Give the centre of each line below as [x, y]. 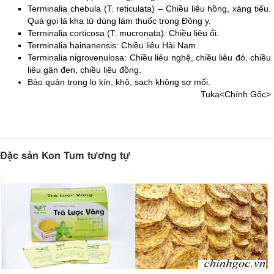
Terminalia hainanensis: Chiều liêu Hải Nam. [113, 45]
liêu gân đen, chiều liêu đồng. [84, 69]
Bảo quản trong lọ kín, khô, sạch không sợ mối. [119, 82]
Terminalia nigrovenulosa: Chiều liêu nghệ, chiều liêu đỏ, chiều [149, 57]
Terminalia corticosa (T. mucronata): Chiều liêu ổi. [123, 33]
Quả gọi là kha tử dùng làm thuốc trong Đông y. [119, 20]
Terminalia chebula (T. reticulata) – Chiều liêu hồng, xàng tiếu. [149, 8]
